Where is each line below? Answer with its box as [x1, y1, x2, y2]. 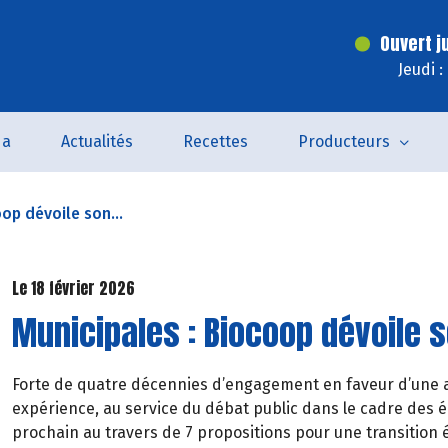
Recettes [182, 132, 248, 151]
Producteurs [297, 132, 390, 151]
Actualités [60, 132, 133, 151]
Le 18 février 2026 [12, 276, 135, 300]
